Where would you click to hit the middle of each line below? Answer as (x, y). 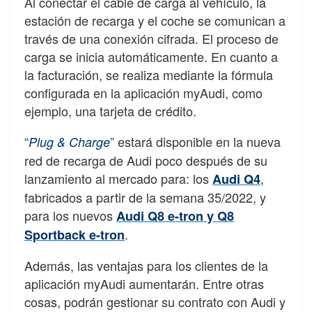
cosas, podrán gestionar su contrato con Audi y (155, 301)
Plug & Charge (69, 141)
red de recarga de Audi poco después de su (146, 160)
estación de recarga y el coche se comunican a (155, 20)
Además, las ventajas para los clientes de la (146, 265)
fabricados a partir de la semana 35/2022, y (145, 197)
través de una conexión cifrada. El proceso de (151, 38)
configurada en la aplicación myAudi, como (143, 92)
